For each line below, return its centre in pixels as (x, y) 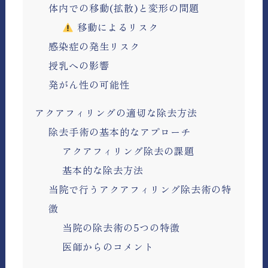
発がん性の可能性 (89, 84)
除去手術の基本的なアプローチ (120, 132)
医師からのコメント (108, 246)
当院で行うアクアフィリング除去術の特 (140, 189)
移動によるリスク (116, 27)
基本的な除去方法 (103, 170)
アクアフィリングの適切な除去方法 (116, 112)
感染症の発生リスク (95, 46)
